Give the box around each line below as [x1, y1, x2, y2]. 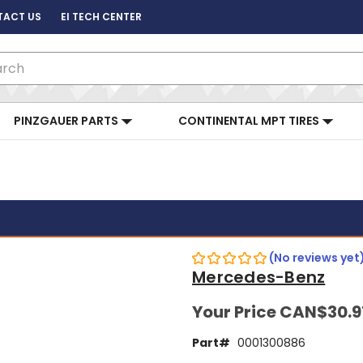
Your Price [192, 301, 280, 324]
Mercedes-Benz [192, 266, 326, 289]
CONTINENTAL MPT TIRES [178, 113, 322, 129]
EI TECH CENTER [61, 10, 142, 23]
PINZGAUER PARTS [14, 113, 121, 129]
